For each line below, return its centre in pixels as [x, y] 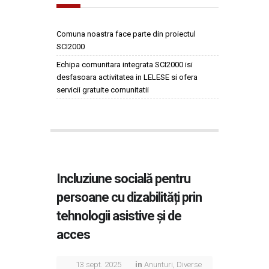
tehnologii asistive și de [119, 216]
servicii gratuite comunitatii [103, 90]
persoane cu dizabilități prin [129, 197]
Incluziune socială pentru [123, 179]
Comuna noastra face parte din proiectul [126, 34]
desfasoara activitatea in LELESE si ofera [127, 77]
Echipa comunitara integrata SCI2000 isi [125, 65]
